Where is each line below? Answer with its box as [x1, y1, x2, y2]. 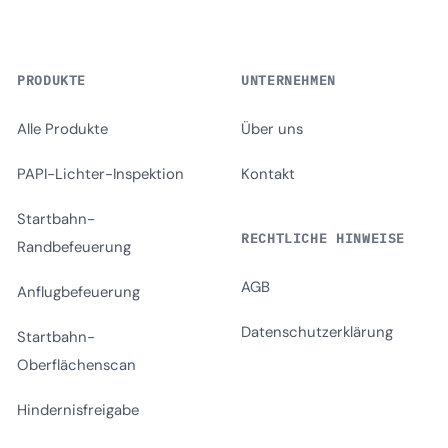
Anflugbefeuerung [17, 282, 140, 302]
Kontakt [241, 164, 295, 184]
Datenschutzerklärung [241, 322, 393, 342]
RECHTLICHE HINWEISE [241, 229, 406, 247]
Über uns [241, 119, 303, 139]
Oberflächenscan [17, 355, 136, 375]
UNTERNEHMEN [241, 71, 337, 89]
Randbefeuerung [17, 237, 131, 257]
